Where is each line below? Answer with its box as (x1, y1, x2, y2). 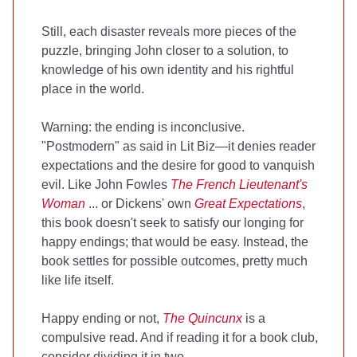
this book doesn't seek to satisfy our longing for (41, 216, 304, 229)
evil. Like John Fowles (41, 178, 171, 191)
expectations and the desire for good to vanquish (41, 159, 315, 172)
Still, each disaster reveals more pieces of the (41, 25, 296, 38)
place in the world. (41, 82, 144, 96)
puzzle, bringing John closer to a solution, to (41, 44, 288, 57)
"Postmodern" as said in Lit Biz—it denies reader (41, 139, 316, 153)
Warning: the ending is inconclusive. (41, 120, 245, 134)
